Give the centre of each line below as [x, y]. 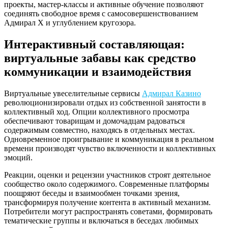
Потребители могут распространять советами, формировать [108, 211]
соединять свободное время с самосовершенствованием [101, 13]
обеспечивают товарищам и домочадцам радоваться [94, 121]
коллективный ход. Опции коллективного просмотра [97, 111]
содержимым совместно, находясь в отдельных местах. [99, 130]
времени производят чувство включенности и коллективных [110, 148]
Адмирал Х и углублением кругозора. [70, 22]
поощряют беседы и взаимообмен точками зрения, [92, 193]
